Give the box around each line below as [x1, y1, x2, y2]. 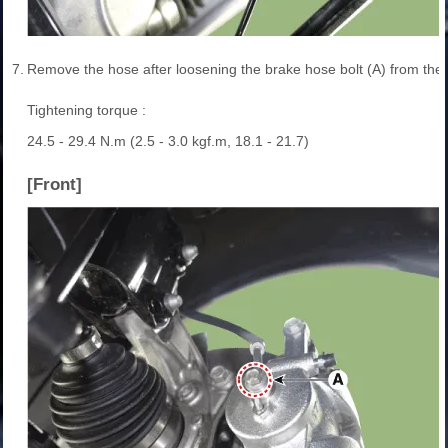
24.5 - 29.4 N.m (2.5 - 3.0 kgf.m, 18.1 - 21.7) [27, 133, 309, 150]
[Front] [27, 175, 82, 195]
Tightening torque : [27, 102, 146, 119]
